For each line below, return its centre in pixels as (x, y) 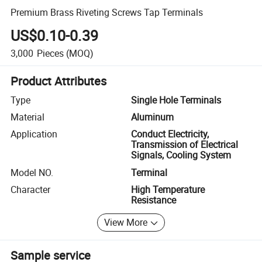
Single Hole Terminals (176, 100)
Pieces (50, 53)
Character (31, 190)
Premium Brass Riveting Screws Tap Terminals (107, 12)
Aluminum (152, 117)
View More (126, 223)
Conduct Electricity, (170, 134)
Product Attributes (59, 81)
